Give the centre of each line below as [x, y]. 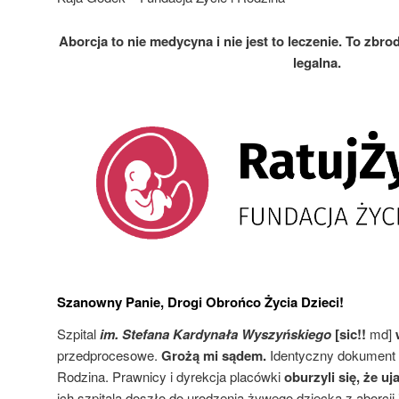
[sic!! [350, 334]
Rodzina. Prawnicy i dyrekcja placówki [171, 377]
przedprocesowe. [109, 355]
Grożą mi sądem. [214, 356]
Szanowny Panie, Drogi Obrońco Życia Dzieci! [200, 302]
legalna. [317, 62]
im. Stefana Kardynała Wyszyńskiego [217, 334]
